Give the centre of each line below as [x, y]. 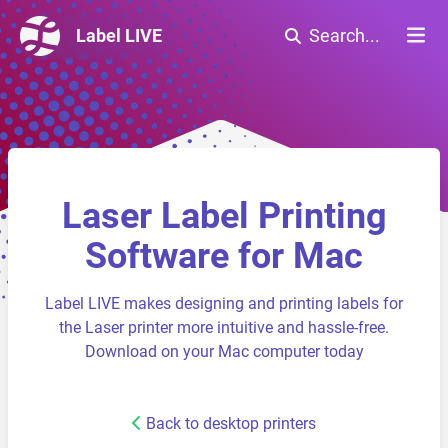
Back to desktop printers [231, 423]
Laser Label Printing [224, 216]
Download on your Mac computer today [224, 351]
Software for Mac [224, 256]
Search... [344, 35]
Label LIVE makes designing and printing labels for [224, 303]
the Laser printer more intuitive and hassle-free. [224, 327]
